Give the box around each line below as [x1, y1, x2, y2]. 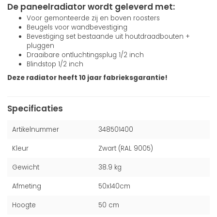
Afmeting [12, 182, 41, 191]
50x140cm [98, 182, 131, 191]
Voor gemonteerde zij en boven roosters [27, 14, 160, 23]
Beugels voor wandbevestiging [27, 23, 127, 32]
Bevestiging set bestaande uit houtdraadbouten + [27, 32, 190, 42]
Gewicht [12, 163, 39, 172]
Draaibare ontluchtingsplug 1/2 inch [27, 50, 144, 60]
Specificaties [7, 103, 63, 115]
